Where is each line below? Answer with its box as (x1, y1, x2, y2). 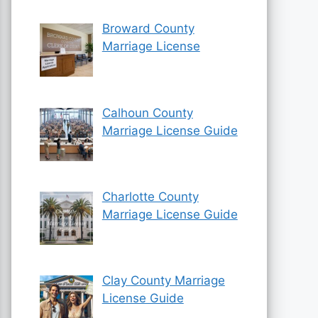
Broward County (102, 21, 194, 36)
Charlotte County (102, 189, 199, 204)
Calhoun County (102, 105, 193, 120)
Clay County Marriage (102, 273, 225, 288)
